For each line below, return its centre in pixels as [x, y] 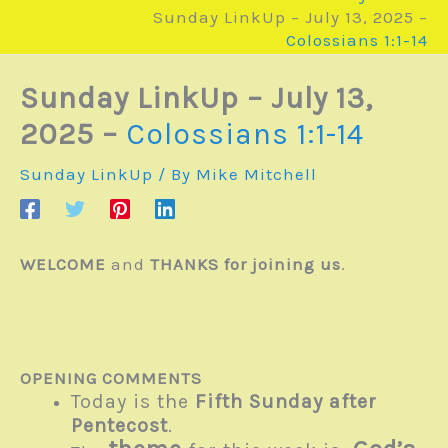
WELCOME [63, 264]
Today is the [133, 402]
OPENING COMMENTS [111, 378]
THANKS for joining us [245, 264]
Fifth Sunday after [286, 402]
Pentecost [119, 426]
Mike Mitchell [256, 174]
